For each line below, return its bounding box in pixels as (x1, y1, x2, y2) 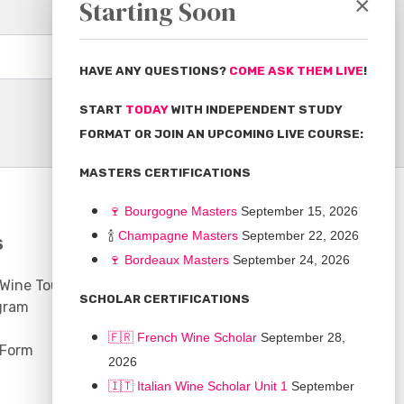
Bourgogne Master (124, 204, 231, 218)
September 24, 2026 (229, 252, 350, 267)
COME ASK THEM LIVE (229, 64, 363, 78)
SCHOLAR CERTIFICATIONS (79, 292, 250, 306)
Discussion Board (120, 277, 237, 294)
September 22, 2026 (238, 228, 359, 243)
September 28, (257, 330, 345, 344)
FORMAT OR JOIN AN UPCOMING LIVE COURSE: (79, 127, 363, 141)
